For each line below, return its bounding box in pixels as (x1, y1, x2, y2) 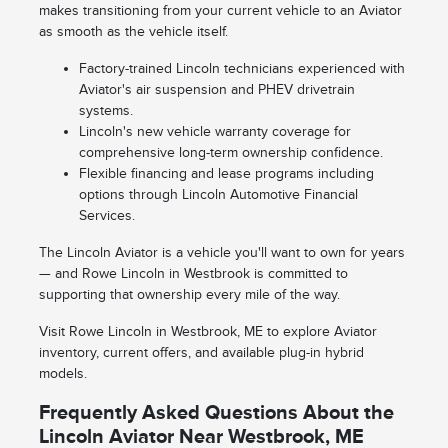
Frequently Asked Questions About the (38, 401, 394, 424)
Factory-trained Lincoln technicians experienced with (78, 61, 405, 77)
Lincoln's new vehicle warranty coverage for (78, 124, 351, 140)
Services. (78, 208, 135, 224)
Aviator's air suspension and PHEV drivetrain (78, 82, 355, 98)
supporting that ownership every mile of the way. (38, 287, 340, 303)
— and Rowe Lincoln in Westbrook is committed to (38, 266, 348, 282)
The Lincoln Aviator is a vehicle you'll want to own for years (38, 245, 405, 261)
